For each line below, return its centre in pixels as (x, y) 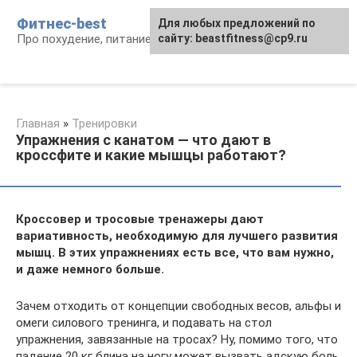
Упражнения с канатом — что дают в (143, 140)
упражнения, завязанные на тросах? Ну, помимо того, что (177, 339)
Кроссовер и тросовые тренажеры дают (140, 219)
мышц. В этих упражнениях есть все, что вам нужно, (175, 253)
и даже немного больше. (90, 269)
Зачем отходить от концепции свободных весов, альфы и (178, 306)
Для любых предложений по (237, 23)
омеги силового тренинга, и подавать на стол (144, 323)
